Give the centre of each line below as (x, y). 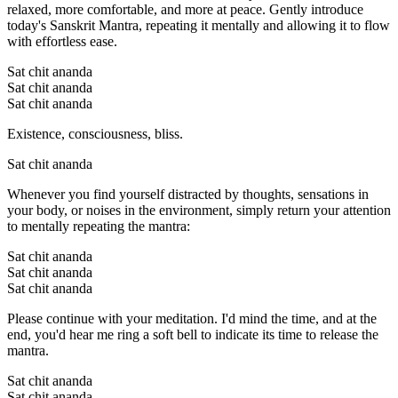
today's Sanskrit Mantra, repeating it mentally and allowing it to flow (199, 26)
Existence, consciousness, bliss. (95, 134)
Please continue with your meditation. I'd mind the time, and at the (192, 319)
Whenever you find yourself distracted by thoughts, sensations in (188, 195)
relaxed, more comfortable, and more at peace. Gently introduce (185, 10)
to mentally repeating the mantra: (99, 227)
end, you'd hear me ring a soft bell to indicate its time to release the (193, 335)
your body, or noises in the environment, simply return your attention (199, 211)
